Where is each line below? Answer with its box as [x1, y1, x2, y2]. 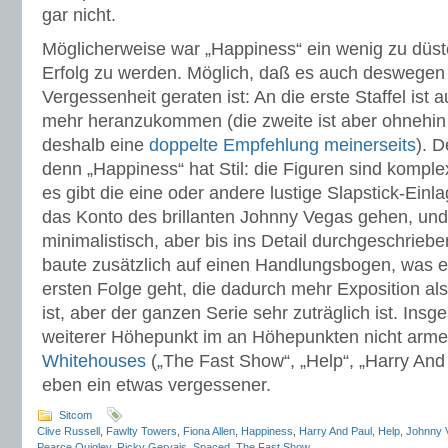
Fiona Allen [183, 425, 235, 437]
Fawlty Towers [106, 425, 177, 437]
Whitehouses [42, 351, 146, 371]
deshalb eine [42, 135, 149, 155]
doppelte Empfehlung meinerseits [149, 135, 416, 155]
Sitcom [59, 409, 92, 421]
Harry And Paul [299, 425, 372, 437]
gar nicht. [42, 5, 116, 25]
